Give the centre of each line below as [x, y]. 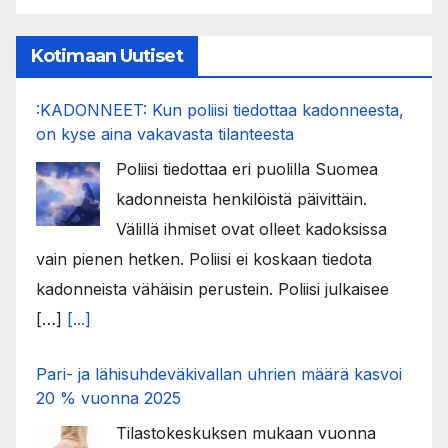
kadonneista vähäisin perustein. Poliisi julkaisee [212, 288]
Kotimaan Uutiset [107, 55]
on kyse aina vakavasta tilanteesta [165, 133]
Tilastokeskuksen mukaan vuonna [246, 432]
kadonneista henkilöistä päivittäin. [241, 198]
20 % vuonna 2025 [108, 397]
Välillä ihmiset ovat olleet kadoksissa [251, 228]
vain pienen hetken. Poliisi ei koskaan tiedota [204, 258]
